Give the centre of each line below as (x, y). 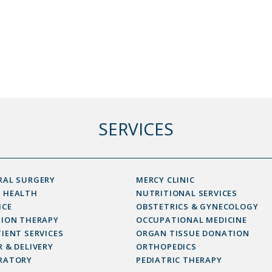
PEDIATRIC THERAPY (179, 260)
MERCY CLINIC (165, 180)
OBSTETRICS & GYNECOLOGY (197, 206)
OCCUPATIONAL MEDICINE (192, 220)
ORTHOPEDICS (166, 246)
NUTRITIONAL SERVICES (187, 193)
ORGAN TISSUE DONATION (193, 233)
